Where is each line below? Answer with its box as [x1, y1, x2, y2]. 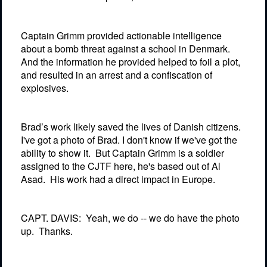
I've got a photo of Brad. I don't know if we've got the [21, 132, 237, 147]
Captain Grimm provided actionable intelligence [21, 28, 222, 42]
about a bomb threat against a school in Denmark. [21, 41, 230, 55]
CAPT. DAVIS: [21, 211, 81, 225]
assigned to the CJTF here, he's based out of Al [21, 159, 221, 173]
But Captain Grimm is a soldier [95, 145, 224, 160]
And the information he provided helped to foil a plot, [21, 54, 240, 69]
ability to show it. [21, 145, 91, 160]
